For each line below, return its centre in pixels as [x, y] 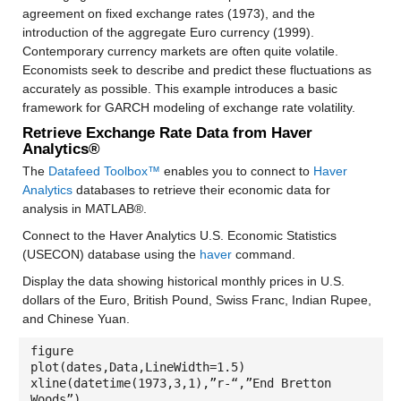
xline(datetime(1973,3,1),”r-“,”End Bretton [180, 383]
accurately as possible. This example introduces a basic [179, 89]
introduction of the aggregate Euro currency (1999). [168, 32]
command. [263, 254]
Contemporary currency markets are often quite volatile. [180, 51]
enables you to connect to [236, 171]
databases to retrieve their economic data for [201, 190]
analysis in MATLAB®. [84, 209]
